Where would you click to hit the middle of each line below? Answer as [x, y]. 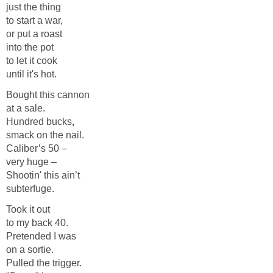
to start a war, [34, 21]
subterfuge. [30, 189]
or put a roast [34, 34]
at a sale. [26, 108]
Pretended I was [41, 236]
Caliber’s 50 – [37, 149]
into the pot [30, 48]
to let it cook [32, 61]
